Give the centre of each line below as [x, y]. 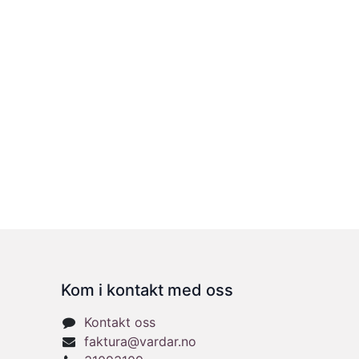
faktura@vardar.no [140, 342]
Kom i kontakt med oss [147, 290]
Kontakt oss [119, 323]
